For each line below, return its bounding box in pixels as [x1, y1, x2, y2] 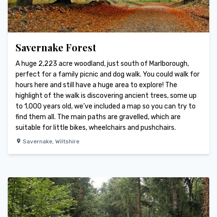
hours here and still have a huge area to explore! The [15, 81, 177, 90]
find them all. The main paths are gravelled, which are [15, 113, 181, 122]
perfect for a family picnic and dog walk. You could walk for [15, 70, 200, 79]
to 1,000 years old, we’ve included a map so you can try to [15, 102, 196, 111]
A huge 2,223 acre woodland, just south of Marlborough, [15, 60, 189, 68]
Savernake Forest [15, 41, 96, 54]
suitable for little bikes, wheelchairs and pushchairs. [15, 124, 176, 132]
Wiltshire [55, 138, 79, 145]
